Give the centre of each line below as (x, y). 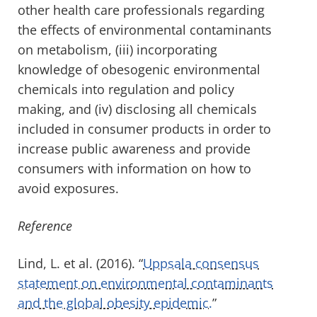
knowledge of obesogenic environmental (139, 69)
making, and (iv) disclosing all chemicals (137, 109)
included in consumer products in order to (144, 128)
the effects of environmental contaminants (145, 29)
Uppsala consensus (201, 263)
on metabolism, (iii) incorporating (117, 49)
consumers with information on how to (134, 168)
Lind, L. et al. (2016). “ (80, 263)
